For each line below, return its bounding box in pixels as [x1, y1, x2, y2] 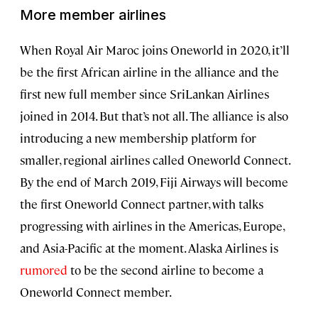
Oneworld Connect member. [20, 284, 172, 300]
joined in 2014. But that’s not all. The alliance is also [20, 108, 288, 124]
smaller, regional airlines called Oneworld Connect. [20, 152, 290, 168]
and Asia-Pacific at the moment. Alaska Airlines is [20, 240, 278, 256]
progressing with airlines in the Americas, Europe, [20, 218, 284, 234]
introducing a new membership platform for [20, 130, 256, 146]
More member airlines [20, 6, 166, 24]
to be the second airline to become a [67, 262, 263, 278]
